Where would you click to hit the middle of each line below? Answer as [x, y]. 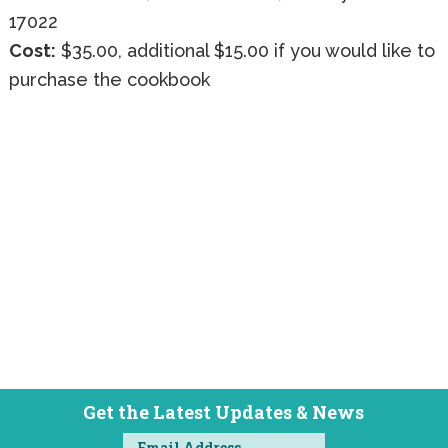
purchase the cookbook [109, 80]
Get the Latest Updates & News [224, 412]
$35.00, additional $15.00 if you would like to [245, 51]
